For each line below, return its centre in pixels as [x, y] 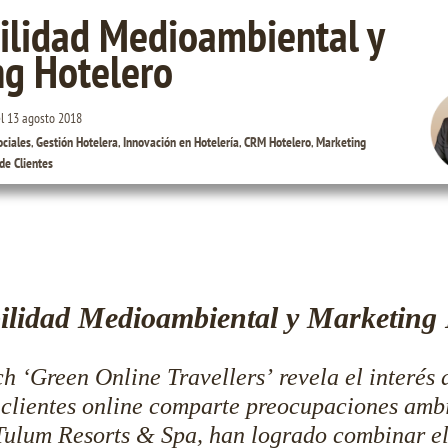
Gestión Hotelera [77, 142]
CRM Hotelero [278, 142]
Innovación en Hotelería [181, 142]
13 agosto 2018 [45, 118]
